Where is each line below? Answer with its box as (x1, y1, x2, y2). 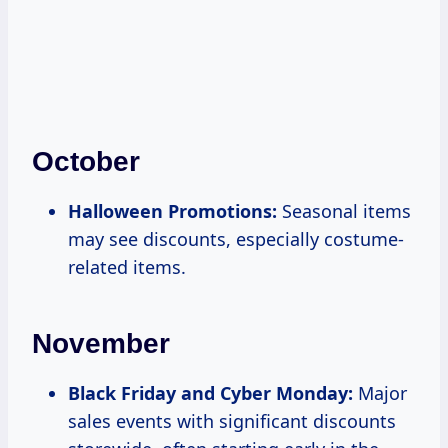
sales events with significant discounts (68, 409, 396, 434)
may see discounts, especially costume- (68, 227, 404, 252)
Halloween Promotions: (68, 199, 277, 224)
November (32, 328, 170, 360)
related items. (68, 255, 186, 280)
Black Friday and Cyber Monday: (68, 381, 353, 406)
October (32, 146, 140, 178)
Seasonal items (277, 199, 411, 224)
